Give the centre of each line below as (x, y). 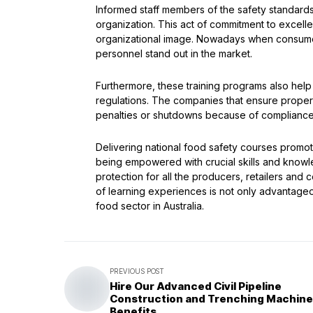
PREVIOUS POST (137, 271)
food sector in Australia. (150, 206)
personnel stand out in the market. (174, 53)
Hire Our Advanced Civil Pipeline (196, 286)
